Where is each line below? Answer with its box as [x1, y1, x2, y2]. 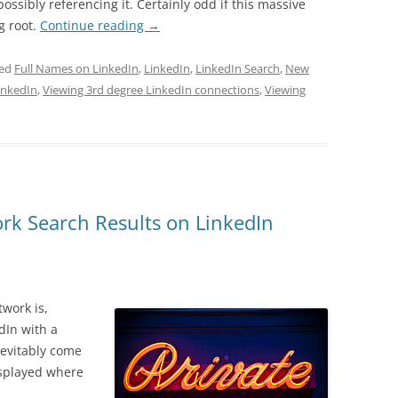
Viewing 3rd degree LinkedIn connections [43, 82, 259, 98]
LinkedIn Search [195, 60, 280, 76]
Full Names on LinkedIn [14, 60, 139, 76]
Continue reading [40, 17, 147, 34]
